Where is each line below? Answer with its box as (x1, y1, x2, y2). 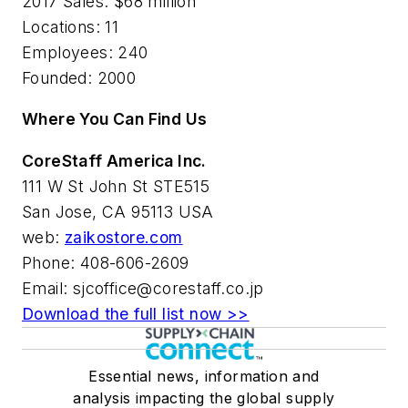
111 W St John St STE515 (22, 177, 210, 197)
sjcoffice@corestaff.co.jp (72, 279, 264, 299)
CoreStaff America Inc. (22, 151, 207, 171)
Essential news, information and (88, 367, 320, 386)
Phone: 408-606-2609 (22, 253, 206, 273)
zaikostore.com (65, 228, 183, 248)
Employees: (22, 42, 114, 62)
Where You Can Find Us (22, 109, 208, 129)
